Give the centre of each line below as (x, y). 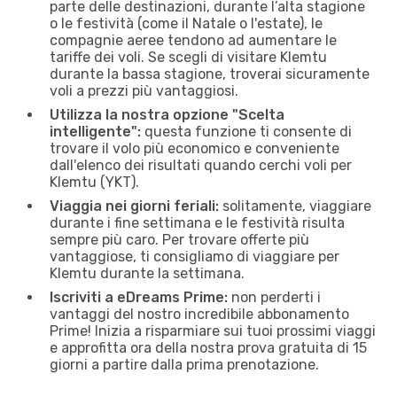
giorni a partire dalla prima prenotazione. (184, 364)
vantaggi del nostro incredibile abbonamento (199, 314)
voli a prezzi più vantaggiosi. (144, 90)
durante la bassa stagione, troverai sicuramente (210, 74)
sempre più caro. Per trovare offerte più (179, 239)
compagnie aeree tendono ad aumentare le (193, 40)
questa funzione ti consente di (246, 131)
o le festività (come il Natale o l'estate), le (186, 23)
